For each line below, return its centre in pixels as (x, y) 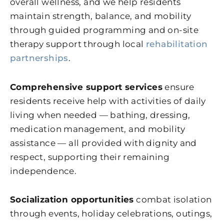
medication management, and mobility (97, 129)
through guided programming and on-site (104, 30)
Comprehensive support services (86, 87)
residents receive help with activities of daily (108, 101)
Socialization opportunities (72, 200)
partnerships (39, 58)
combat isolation (173, 200)
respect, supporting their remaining (90, 157)
